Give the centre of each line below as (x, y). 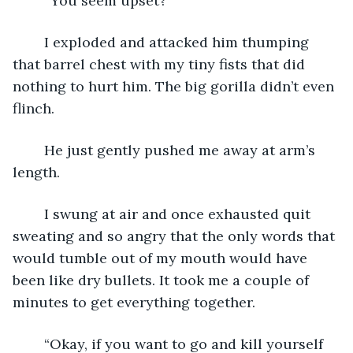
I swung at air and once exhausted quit (36, 214)
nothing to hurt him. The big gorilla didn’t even (175, 86)
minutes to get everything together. (134, 302)
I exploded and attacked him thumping (36, 42)
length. (36, 172)
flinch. (33, 108)
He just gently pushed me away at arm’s (36, 150)
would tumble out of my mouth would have (162, 258)
